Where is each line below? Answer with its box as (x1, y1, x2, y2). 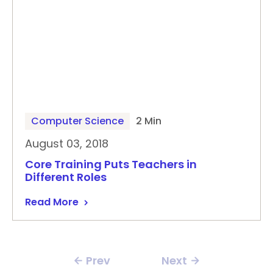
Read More (25, 195, 79, 209)
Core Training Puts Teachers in (25, 157, 197, 172)
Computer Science (31, 114, 124, 128)
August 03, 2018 (25, 136, 108, 151)
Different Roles (25, 169, 107, 185)
